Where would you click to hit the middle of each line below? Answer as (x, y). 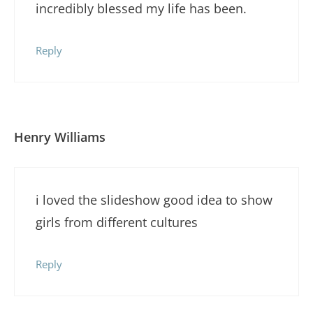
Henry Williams (60, 137)
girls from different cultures (117, 223)
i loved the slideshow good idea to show (154, 200)
